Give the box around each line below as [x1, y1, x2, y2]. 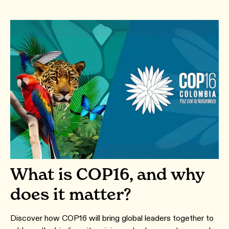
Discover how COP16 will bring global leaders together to [10, 213, 214, 223]
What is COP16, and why [10, 164, 204, 184]
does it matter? [10, 184, 131, 204]
